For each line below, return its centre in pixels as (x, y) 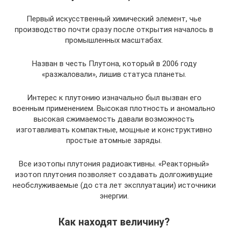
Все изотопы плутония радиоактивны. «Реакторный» (114, 164)
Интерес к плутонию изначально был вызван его (114, 98)
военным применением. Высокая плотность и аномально (114, 109)
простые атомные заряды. (114, 141)
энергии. (114, 196)
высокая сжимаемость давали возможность (114, 119)
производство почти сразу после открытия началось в (114, 30)
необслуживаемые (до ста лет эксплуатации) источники (114, 186)
